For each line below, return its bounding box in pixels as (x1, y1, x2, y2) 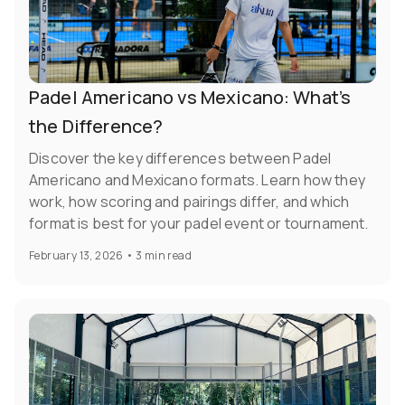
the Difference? (29, 114, 164, 139)
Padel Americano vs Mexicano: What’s (29, 85, 352, 110)
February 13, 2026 (29, 248, 124, 264)
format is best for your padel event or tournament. (29, 213, 369, 234)
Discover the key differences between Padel (29, 148, 332, 169)
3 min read (136, 248, 193, 264)
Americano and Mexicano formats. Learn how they (29, 170, 365, 191)
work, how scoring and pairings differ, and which (29, 192, 350, 212)
